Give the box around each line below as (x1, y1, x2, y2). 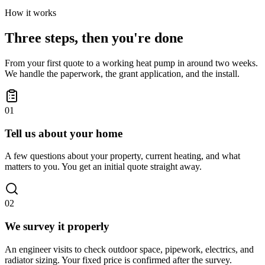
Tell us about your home (5, 127, 122, 140)
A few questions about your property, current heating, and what (5, 151, 240, 161)
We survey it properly (5, 219, 109, 232)
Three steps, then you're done (5, 30, 183, 46)
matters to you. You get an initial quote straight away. (5, 161, 202, 172)
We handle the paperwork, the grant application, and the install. (5, 68, 240, 79)
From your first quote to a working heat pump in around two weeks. (5, 57, 258, 68)
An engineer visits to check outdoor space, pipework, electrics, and (5, 244, 254, 254)
